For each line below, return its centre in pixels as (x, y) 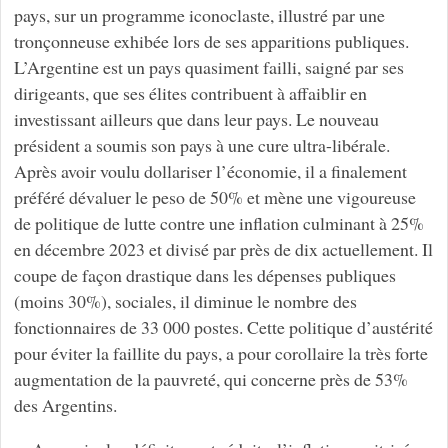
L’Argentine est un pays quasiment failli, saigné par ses (208, 67)
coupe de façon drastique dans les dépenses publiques (204, 275)
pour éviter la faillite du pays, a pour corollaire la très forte (220, 353)
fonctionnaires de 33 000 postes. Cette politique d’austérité (223, 327)
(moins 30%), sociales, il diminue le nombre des (185, 301)
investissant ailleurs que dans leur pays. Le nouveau (196, 119)
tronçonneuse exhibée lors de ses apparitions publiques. (211, 41)
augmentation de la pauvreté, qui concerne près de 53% (210, 379)
